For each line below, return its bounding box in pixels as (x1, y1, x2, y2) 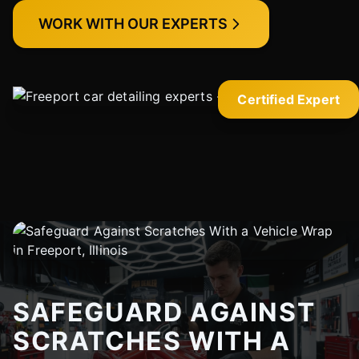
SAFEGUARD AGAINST (13, 296, 316, 328)
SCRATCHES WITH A (13, 325, 291, 357)
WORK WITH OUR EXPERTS (38, 15, 228, 32)
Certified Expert (237, 91, 340, 107)
